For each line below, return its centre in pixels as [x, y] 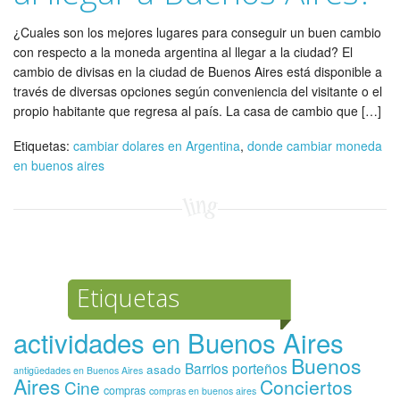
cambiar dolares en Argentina [157, 146]
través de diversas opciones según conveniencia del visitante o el [198, 91]
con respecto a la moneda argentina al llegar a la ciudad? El [183, 52]
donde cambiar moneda [315, 146]
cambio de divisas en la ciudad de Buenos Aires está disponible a [198, 71]
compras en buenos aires [203, 391]
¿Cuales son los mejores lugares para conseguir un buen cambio [197, 32]
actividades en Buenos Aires [179, 342]
